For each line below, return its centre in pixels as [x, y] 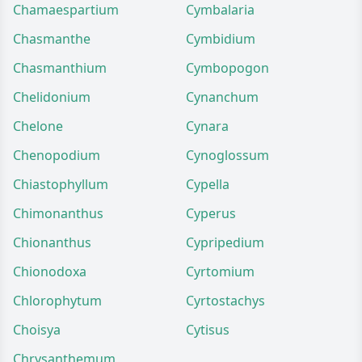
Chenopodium [57, 155]
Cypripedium [225, 242]
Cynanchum [222, 97]
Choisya [37, 330]
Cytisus [208, 330]
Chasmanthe [52, 39]
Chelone [38, 126]
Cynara [207, 126]
